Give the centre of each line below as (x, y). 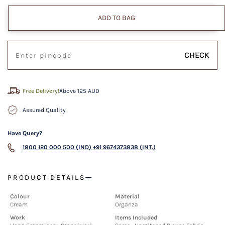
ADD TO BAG (117, 18)
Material (127, 196)
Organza (127, 204)
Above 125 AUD (79, 91)
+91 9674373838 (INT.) (124, 147)
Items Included (136, 217)
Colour (20, 196)
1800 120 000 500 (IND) (57, 147)
